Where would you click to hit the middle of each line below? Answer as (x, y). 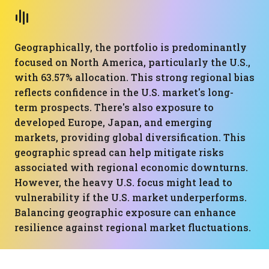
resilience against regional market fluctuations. (133, 227)
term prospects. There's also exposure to (114, 107)
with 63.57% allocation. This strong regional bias (134, 77)
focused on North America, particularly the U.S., (132, 62)
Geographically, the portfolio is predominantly (131, 47)
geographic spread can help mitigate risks (119, 152)
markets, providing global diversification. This (130, 137)
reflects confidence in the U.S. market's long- (124, 92)
